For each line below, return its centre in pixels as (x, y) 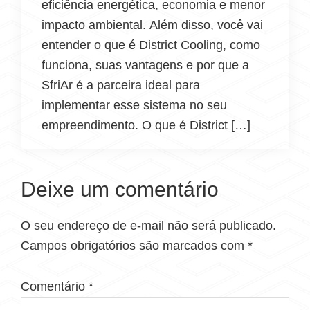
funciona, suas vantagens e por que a (145, 65)
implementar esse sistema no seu (134, 105)
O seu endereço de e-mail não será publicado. (148, 226)
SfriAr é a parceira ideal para (121, 85)
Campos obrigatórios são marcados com (134, 246)
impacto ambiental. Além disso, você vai (152, 25)
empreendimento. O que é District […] (146, 125)
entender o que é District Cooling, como (151, 45)
